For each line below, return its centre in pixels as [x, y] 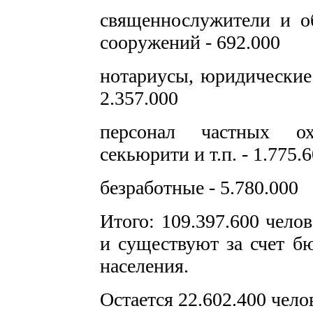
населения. [144, 266]
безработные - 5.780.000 [199, 188]
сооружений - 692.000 [190, 42]
